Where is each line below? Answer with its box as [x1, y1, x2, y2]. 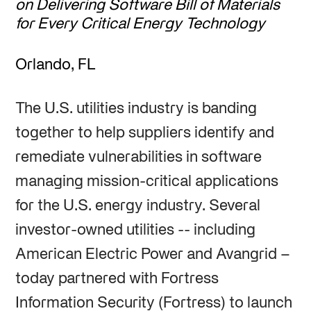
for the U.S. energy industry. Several [15, 199, 260, 213]
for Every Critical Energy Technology [15, 17, 265, 31]
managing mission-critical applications [15, 174, 278, 189]
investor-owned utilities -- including [15, 223, 255, 237]
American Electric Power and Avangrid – [15, 247, 290, 262]
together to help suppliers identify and [15, 126, 274, 140]
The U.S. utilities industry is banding [15, 101, 257, 116]
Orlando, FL [15, 58, 96, 72]
